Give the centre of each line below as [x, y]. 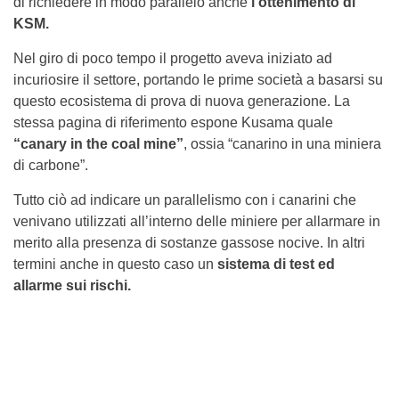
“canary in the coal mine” [98, 143]
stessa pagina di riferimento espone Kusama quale [173, 122]
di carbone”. [51, 165]
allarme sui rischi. [72, 285]
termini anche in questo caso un [115, 264]
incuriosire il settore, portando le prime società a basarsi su [198, 79]
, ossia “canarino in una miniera [282, 143]
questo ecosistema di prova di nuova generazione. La [182, 101]
